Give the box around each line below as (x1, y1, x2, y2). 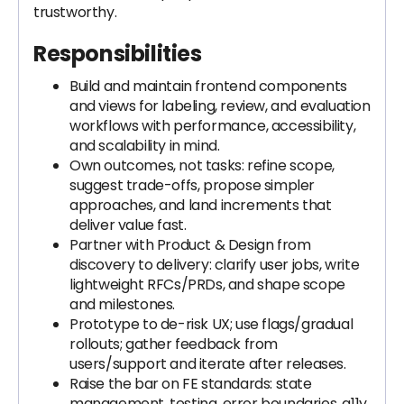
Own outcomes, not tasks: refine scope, (69, 155, 335, 176)
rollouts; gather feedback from (69, 334, 279, 354)
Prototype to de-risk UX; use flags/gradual (69, 314, 353, 335)
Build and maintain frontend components (69, 76, 347, 96)
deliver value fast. (69, 215, 187, 235)
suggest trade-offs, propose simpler (69, 175, 316, 196)
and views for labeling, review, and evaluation (69, 96, 371, 116)
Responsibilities (33, 39, 202, 69)
